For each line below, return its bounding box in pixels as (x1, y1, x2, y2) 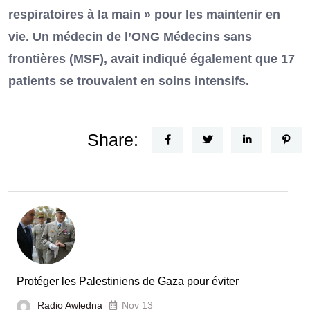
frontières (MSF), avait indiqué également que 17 (8, 52, 295, 66)
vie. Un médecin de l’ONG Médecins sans (8, 30, 252, 44)
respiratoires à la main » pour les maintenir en (8, 8, 280, 22)
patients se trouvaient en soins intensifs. (8, 74, 249, 89)
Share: (87, 130, 138, 150)
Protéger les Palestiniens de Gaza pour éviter (17, 275, 239, 288)
